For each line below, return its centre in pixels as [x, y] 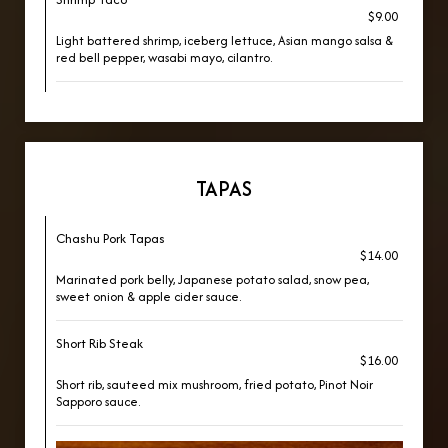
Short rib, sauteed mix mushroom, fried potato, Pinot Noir [214, 384]
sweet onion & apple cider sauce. [148, 296]
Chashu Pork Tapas [110, 238]
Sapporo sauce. [98, 401]
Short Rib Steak [99, 343]
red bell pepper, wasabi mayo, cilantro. [164, 57]
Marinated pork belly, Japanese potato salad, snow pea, [212, 279]
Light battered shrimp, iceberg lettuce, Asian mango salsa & [224, 40]
